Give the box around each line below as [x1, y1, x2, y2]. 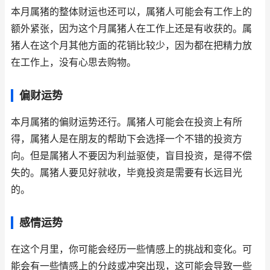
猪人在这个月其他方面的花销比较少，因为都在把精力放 [11, 40, 252, 51]
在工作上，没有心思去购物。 [11, 57, 136, 68]
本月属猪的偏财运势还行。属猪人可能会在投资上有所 [11, 116, 242, 128]
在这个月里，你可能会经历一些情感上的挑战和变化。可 [11, 243, 252, 255]
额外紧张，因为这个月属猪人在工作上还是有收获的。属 [11, 23, 252, 34]
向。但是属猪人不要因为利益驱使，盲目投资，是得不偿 [11, 150, 252, 162]
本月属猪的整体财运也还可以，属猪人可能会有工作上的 [11, 6, 252, 17]
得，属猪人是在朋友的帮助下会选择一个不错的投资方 [11, 133, 242, 145]
